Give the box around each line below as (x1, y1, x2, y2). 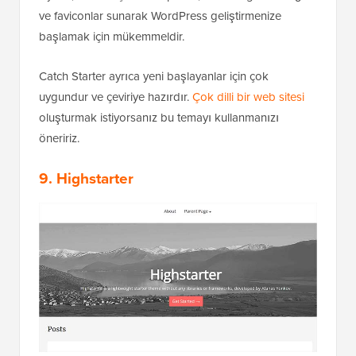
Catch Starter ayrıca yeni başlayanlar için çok (39, 67, 269, 85)
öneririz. (39, 129, 79, 147)
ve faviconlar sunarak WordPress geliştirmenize (39, 6, 281, 25)
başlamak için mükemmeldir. (39, 27, 184, 45)
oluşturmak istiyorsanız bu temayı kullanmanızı (39, 108, 279, 126)
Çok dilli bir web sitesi (192, 87, 304, 106)
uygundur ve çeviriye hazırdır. (39, 87, 192, 106)
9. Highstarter (39, 166, 133, 190)
